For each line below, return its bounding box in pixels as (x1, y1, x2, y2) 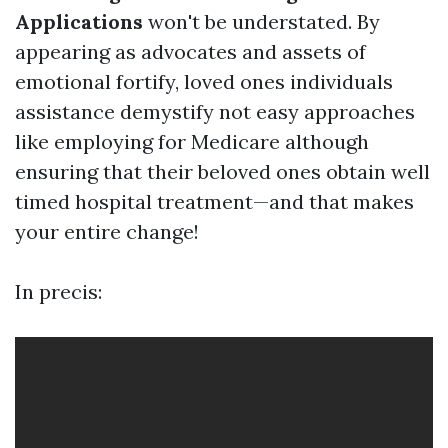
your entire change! (15, 219, 199, 244)
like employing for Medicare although (15, 129, 369, 154)
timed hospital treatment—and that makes (15, 189, 414, 214)
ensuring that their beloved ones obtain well (15, 159, 430, 184)
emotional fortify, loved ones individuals (15, 69, 393, 94)
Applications (15, 9, 143, 34)
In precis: (15, 279, 102, 304)
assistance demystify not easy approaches (15, 99, 415, 124)
